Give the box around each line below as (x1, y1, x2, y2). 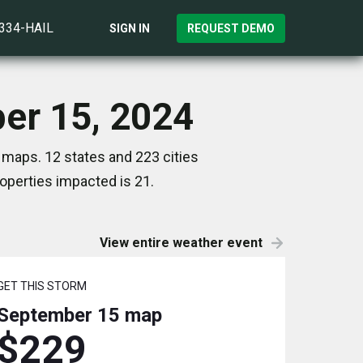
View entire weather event (100, 235, 263, 250)
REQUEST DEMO (187, 21, 275, 35)
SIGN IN (109, 21, 150, 35)
